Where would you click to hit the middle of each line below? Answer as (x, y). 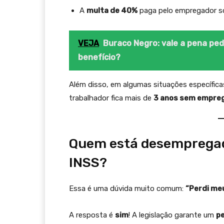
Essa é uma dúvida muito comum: (127, 188)
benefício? (99, 57)
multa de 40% (112, 10)
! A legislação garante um (172, 215)
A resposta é (92, 215)
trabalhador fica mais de (111, 98)
